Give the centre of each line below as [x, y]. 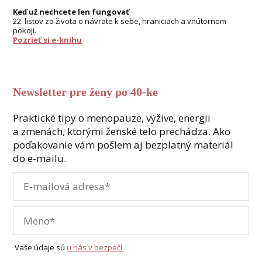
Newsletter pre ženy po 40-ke [86, 92]
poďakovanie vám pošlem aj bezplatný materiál [123, 145]
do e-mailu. [40, 158]
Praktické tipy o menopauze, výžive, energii [112, 118]
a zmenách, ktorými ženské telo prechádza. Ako [122, 132]
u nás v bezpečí [95, 247]
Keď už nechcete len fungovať [71, 12]
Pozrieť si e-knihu [48, 40]
